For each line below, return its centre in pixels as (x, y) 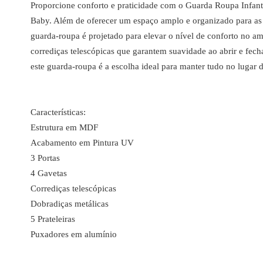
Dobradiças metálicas (70, 204)
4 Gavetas (49, 173)
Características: (58, 112)
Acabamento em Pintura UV (82, 143)
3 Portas (45, 158)
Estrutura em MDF (64, 127)
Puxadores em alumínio (74, 234)
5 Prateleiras (53, 219)
